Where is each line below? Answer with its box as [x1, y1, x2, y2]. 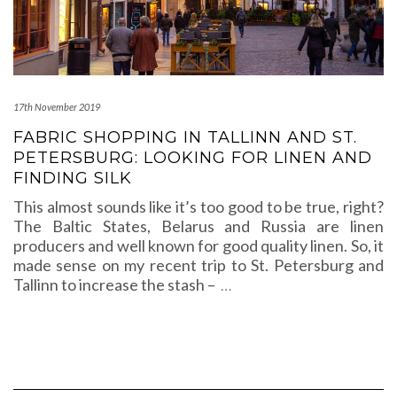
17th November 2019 [13, 100, 100, 113]
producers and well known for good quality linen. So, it [13, 235, 384, 255]
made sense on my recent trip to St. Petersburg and [13, 254, 384, 275]
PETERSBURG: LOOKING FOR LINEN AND [13, 147, 372, 167]
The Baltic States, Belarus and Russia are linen [13, 215, 384, 236]
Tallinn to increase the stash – [13, 274, 221, 294]
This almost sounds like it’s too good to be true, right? [13, 196, 384, 216]
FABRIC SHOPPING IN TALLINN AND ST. [13, 127, 357, 147]
